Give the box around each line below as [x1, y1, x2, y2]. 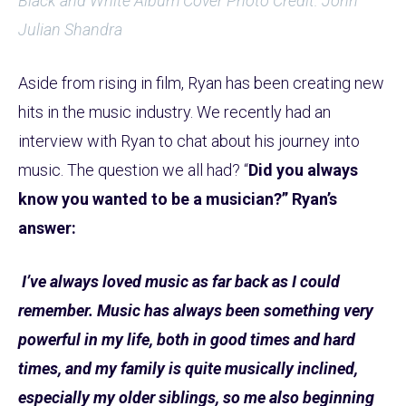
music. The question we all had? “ [18, 159, 248, 179]
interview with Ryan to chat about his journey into [18, 130, 360, 150]
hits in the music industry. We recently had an [18, 101, 331, 121]
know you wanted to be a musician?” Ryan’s [18, 188, 337, 208]
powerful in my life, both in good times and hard [18, 329, 355, 349]
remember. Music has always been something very [18, 300, 373, 320]
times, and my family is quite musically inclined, [18, 358, 358, 378]
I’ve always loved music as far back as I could [18, 271, 340, 291]
